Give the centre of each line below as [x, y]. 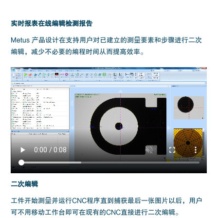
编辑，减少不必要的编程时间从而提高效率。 [79, 52]
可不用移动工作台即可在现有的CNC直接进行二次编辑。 [97, 212]
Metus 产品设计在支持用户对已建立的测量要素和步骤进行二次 [107, 40]
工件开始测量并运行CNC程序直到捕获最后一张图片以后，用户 [107, 200]
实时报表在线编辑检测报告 [52, 23]
